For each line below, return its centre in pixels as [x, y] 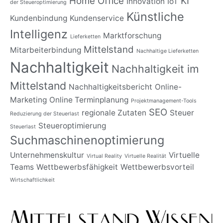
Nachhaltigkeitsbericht [111, 87]
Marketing [28, 100]
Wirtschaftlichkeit [32, 180]
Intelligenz [39, 34]
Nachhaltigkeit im [155, 69]
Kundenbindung [39, 18]
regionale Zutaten [114, 113]
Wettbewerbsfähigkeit [77, 167]
